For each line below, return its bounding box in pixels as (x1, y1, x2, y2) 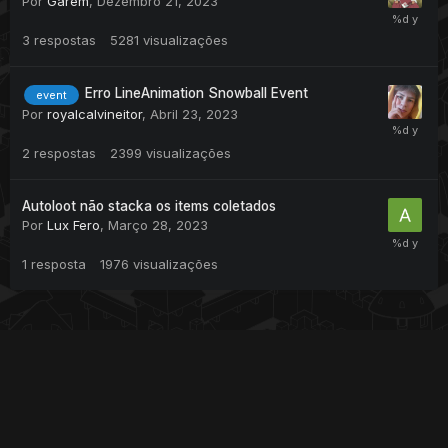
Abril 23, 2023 (150, 105, 238, 122)
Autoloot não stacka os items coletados (22, 197, 276, 214)
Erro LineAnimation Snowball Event (85, 85, 308, 102)
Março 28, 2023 (108, 216, 208, 233)
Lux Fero (47, 216, 100, 233)
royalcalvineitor (47, 105, 142, 122)
